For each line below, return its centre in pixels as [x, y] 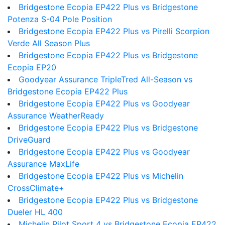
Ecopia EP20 [32, 67]
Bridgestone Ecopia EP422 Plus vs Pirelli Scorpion [114, 31]
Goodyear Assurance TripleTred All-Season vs [105, 79]
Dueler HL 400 [35, 212]
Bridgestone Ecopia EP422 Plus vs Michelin [101, 176]
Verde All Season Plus [49, 43]
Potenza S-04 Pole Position [60, 19]
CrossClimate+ [36, 188]
